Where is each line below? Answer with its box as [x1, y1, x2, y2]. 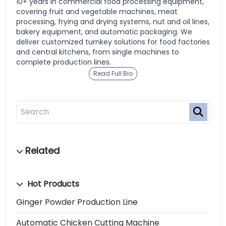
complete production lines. [16, 56, 111, 67]
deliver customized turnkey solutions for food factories [16, 36, 210, 47]
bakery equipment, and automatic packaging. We [16, 26, 192, 37]
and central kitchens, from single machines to [16, 46, 179, 57]
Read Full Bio [93, 69, 133, 78]
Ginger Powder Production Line [16, 196, 138, 208]
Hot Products [25, 178, 79, 190]
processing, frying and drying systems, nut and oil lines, [16, 16, 209, 27]
